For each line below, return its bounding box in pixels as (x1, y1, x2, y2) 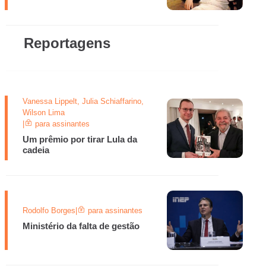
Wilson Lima (23, 108, 65, 117)
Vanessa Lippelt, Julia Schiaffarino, (23, 97, 144, 106)
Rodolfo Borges (23, 205, 75, 215)
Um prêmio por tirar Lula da (23, 134, 137, 144)
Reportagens (24, 35, 110, 51)
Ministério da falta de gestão (23, 220, 140, 231)
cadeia (23, 145, 49, 155)
